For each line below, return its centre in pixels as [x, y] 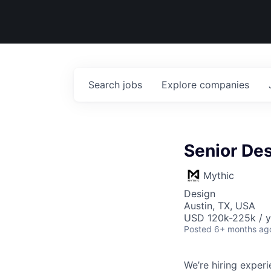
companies [224, 85]
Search [106, 85]
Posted [198, 229]
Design [200, 194]
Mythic [219, 175]
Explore [181, 85]
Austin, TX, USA [220, 206]
